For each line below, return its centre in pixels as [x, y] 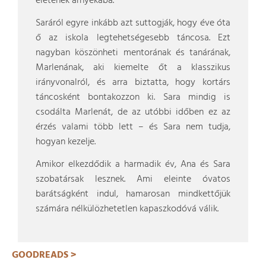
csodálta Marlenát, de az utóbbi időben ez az [133, 112]
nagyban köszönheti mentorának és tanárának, [133, 53]
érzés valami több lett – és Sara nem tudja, [133, 127]
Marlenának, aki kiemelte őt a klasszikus [133, 68]
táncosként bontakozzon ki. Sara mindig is [133, 97]
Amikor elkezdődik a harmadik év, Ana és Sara [133, 164]
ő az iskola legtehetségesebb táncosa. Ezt [133, 38]
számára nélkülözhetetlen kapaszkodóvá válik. [127, 209]
